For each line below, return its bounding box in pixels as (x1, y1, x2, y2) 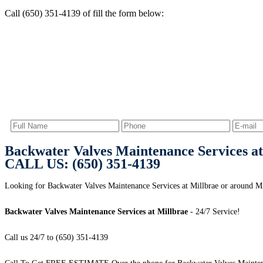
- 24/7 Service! (188, 207, 240, 217)
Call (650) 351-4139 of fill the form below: (5, 8, 164, 18)
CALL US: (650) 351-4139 (5, 156, 160, 172)
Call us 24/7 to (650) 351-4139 (5, 233, 108, 242)
